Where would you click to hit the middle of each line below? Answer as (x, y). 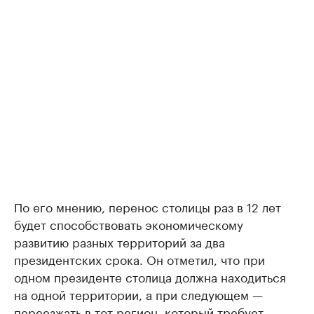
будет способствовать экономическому (129, 224)
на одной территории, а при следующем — (138, 294)
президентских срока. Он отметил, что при (139, 259)
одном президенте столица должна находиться (150, 277)
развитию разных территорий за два (120, 241)
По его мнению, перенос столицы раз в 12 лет (148, 206)
